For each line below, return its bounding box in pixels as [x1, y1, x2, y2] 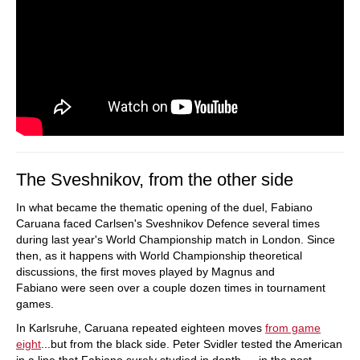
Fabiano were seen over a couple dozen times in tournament [16, 280, 325, 294]
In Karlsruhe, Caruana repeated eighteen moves [16, 321, 265, 334]
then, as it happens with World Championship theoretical [16, 248, 302, 262]
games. [16, 297, 54, 310]
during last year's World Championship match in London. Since [16, 232, 335, 246]
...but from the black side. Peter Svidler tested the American [41, 337, 342, 350]
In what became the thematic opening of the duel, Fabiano [16, 200, 313, 214]
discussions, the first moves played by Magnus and [16, 264, 275, 278]
